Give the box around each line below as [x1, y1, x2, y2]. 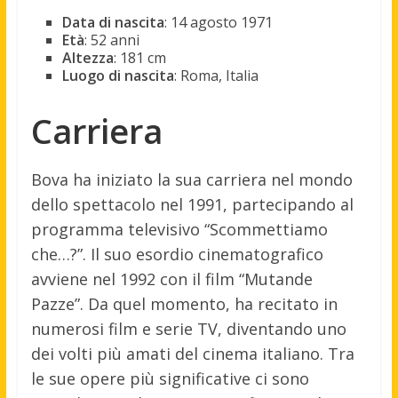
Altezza [61, 47, 114, 68]
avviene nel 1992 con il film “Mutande [30, 267, 313, 290]
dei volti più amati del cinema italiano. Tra [30, 342, 354, 364]
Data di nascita [61, 12, 164, 32]
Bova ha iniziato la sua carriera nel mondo [30, 168, 353, 190]
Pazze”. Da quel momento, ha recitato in [30, 292, 338, 314]
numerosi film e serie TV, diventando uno [30, 317, 346, 339]
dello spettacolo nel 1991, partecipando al [30, 193, 354, 215]
